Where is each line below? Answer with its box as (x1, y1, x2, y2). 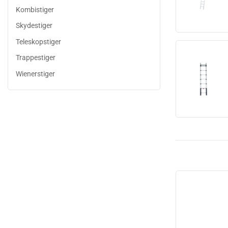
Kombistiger (16, 5, 54, 14)
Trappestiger (16, 53, 55, 62)
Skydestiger (16, 21, 52, 30)
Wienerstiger (16, 69, 55, 78)
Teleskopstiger (16, 37, 61, 46)
